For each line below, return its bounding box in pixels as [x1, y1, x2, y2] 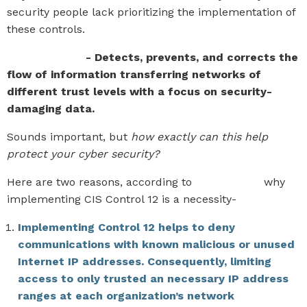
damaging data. [7, 102, 95, 115]
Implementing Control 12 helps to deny [18, 221, 235, 234]
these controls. [7, 23, 85, 36]
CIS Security [195, 175, 260, 188]
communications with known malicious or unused [18, 238, 295, 251]
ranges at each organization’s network [18, 289, 234, 302]
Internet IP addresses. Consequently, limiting [18, 255, 271, 268]
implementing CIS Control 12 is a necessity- [7, 193, 236, 206]
